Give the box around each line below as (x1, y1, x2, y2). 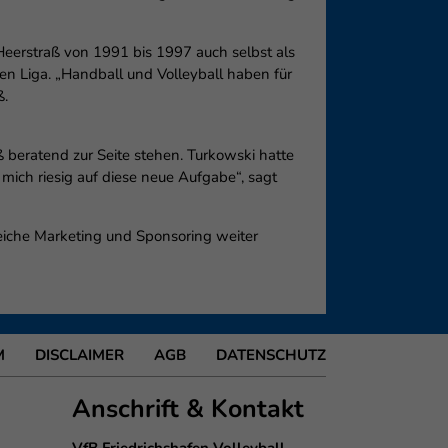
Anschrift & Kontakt (72, 392, 305, 426)
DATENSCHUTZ (216, 345, 326, 365)
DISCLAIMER (35, 345, 124, 365)
